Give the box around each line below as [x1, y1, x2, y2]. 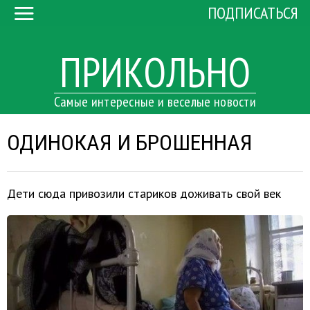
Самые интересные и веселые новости [53, 93, 257, 111]
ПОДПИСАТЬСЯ [207, 2, 298, 24]
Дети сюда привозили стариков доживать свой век [7, 185, 281, 201]
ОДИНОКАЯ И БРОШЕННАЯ [7, 129, 253, 156]
